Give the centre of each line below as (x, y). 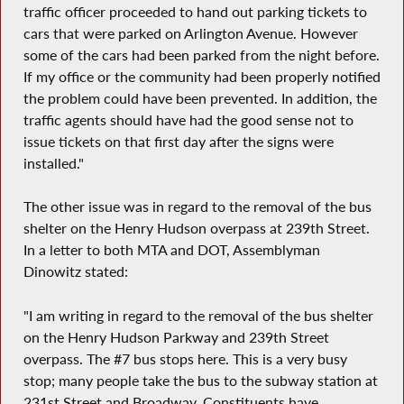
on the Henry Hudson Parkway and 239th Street (176, 337)
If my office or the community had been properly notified (202, 76)
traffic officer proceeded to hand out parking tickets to (195, 11)
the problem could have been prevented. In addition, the (200, 98)
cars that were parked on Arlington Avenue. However (190, 33)
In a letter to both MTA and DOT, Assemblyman (171, 250)
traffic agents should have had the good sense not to (188, 119)
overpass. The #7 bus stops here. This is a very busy (185, 358)
